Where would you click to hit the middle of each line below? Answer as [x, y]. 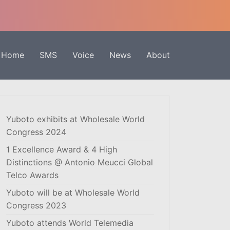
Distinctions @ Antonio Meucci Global [80, 162]
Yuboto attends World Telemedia [70, 223]
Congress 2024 [36, 132]
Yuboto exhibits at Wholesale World [75, 119]
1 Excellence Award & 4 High [62, 149]
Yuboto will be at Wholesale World [73, 193]
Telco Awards [32, 175]
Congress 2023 [36, 205]
